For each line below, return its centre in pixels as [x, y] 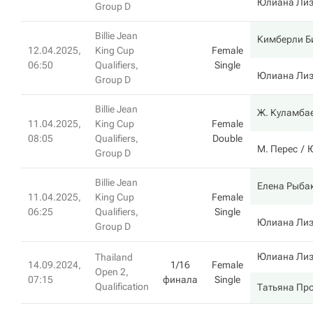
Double [227, 138]
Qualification [122, 286]
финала [180, 279]
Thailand [114, 257]
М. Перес [277, 149]
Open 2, [112, 272]
